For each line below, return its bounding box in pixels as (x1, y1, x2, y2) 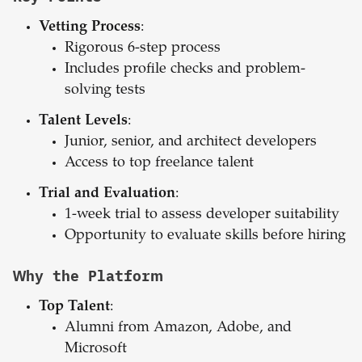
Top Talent (39, 300, 110, 315)
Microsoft (65, 342, 127, 357)
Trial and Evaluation (39, 187, 175, 202)
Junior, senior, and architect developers (65, 135, 317, 150)
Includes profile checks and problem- (65, 62, 305, 78)
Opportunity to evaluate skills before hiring (65, 229, 346, 244)
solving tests (65, 83, 145, 99)
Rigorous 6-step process (65, 41, 221, 57)
